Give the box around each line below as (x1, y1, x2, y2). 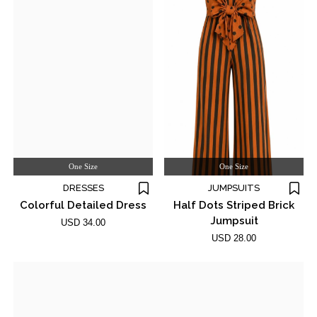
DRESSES (62, 183, 104, 193)
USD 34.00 (61, 217, 105, 228)
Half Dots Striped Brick (173, 199, 294, 212)
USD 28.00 (212, 233, 256, 243)
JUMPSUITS (208, 183, 260, 193)
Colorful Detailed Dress (20, 199, 146, 212)
